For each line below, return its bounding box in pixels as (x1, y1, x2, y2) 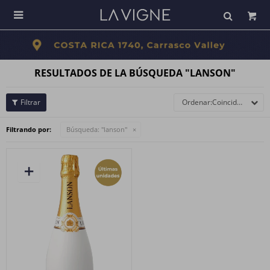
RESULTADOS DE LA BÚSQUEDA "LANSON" (34, 66, 236, 80)
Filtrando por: (6, 125, 51, 134)
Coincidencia (212, 97, 237, 107)
